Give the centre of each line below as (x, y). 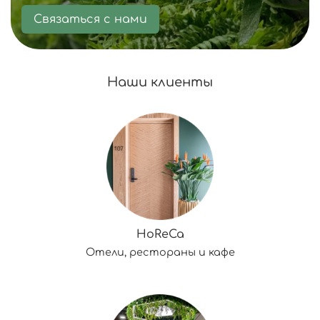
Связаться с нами (90, 19)
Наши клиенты (160, 82)
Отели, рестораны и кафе (160, 252)
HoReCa (160, 235)
